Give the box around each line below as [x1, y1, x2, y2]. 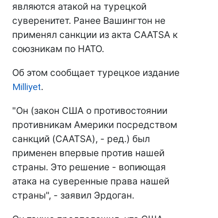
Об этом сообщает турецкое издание [12, 67, 180, 79]
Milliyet [12, 81, 41, 93]
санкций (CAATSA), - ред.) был [12, 133, 150, 145]
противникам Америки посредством [12, 119, 177, 131]
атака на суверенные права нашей [12, 176, 169, 187]
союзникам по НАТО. [12, 43, 104, 55]
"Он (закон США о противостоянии [12, 105, 167, 117]
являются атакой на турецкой [12, 1, 146, 13]
